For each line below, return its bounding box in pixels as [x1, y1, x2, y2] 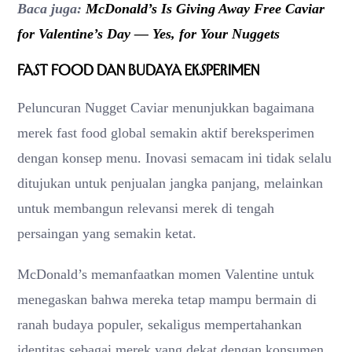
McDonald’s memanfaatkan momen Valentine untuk [17, 266, 314, 282]
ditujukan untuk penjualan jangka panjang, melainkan [17, 174, 323, 191]
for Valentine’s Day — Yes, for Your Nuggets [17, 25, 280, 42]
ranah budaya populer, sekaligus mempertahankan [17, 316, 302, 332]
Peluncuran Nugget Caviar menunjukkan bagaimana [17, 99, 314, 115]
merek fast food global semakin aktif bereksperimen [17, 124, 314, 141]
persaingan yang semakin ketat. [17, 225, 196, 241]
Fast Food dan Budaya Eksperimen [17, 61, 259, 79]
